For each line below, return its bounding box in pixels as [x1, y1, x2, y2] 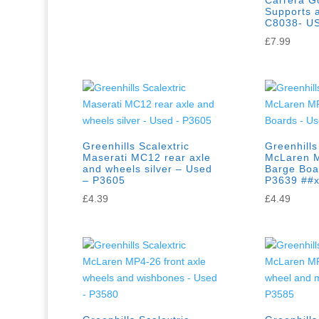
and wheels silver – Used [83, 163, 213, 175]
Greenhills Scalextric [83, 140, 190, 152]
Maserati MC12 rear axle [83, 152, 211, 164]
